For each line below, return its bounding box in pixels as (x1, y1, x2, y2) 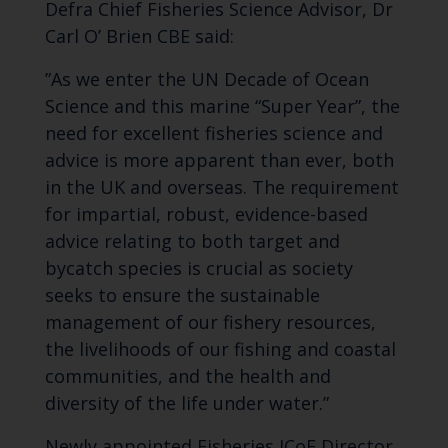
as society (267, 256, 353, 281)
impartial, (75, 202, 166, 227)
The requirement (251, 175, 399, 200)
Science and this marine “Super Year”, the (44, 94, 400, 119)
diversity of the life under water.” (44, 391, 334, 416)
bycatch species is (44, 256, 206, 281)
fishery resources (222, 310, 371, 335)
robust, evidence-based (165, 202, 368, 227)
